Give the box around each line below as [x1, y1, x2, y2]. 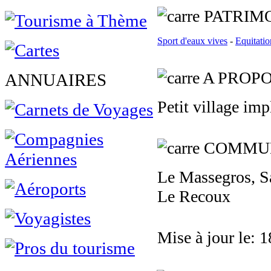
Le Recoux [157, 187, 230, 206]
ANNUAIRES [5, 70, 106, 90]
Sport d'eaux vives [157, 36, 227, 46]
